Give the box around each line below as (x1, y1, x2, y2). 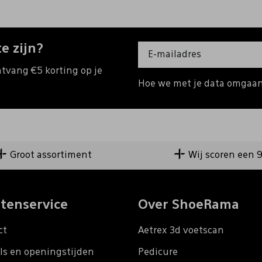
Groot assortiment (10, 150, 92, 160)
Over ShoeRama (138, 198, 239, 212)
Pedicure (138, 247, 178, 257)
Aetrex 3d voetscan (138, 226, 224, 236)
